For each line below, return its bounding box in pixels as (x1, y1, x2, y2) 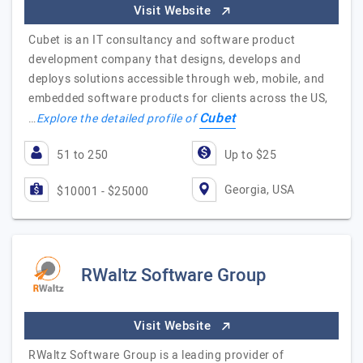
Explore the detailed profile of (36, 110, 199, 127)
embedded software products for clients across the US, (28, 90, 328, 107)
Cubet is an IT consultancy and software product (28, 32, 296, 49)
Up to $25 (224, 147, 276, 164)
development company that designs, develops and (28, 51, 301, 68)
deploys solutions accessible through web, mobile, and (28, 70, 325, 88)
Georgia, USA (224, 181, 295, 199)
